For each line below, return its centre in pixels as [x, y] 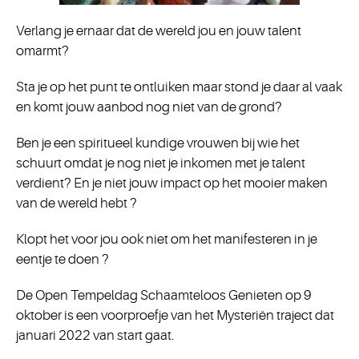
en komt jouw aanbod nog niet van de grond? [149, 107]
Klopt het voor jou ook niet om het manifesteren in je [167, 239]
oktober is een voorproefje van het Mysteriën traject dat [175, 315]
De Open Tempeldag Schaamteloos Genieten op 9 [164, 295]
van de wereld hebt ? [77, 203]
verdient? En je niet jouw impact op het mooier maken [172, 183]
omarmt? [42, 51]
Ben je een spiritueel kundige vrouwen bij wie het [158, 143]
